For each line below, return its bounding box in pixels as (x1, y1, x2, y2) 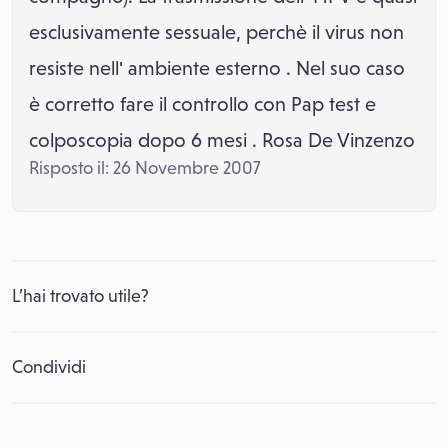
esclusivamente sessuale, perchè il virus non (29, 21, 404, 43)
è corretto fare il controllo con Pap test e (29, 93, 376, 115)
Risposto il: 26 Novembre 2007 (29, 158, 260, 178)
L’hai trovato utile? (12, 286, 149, 306)
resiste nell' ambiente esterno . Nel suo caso (29, 57, 405, 79)
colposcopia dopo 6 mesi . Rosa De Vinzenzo (29, 129, 415, 151)
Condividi (12, 357, 86, 377)
